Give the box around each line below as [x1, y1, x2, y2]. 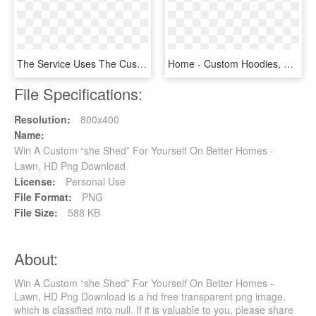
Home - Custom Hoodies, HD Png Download [284, 56, 293, 71]
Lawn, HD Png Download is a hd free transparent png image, [14, 289, 286, 303]
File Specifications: [14, 83, 142, 104]
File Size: [14, 205, 58, 219]
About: [14, 248, 58, 269]
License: [14, 174, 56, 188]
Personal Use [63, 174, 126, 188]
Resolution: [14, 112, 71, 126]
